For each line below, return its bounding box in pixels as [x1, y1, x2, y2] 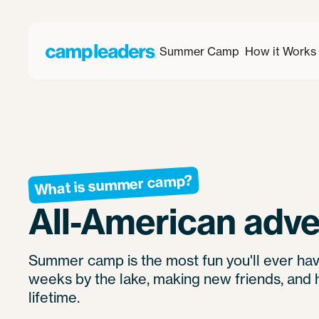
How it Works [245, 44, 316, 58]
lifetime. [28, 288, 80, 307]
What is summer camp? [33, 171, 194, 199]
